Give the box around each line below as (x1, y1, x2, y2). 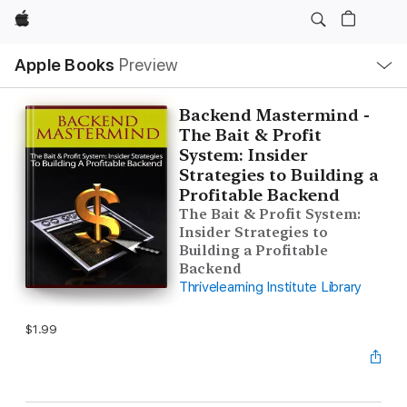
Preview (118, 55, 179, 75)
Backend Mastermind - (178, 105, 370, 124)
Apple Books (15, 55, 115, 75)
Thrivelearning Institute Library (178, 279, 362, 295)
